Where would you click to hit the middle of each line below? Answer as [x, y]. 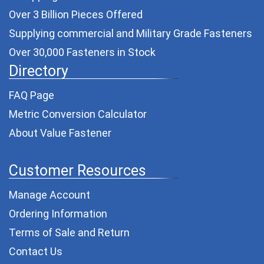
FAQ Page [32, 95]
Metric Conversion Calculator [78, 114]
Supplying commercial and [72, 33]
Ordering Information [58, 213]
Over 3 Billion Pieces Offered [76, 14]
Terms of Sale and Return [69, 232]
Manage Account [49, 194]
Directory [39, 71]
